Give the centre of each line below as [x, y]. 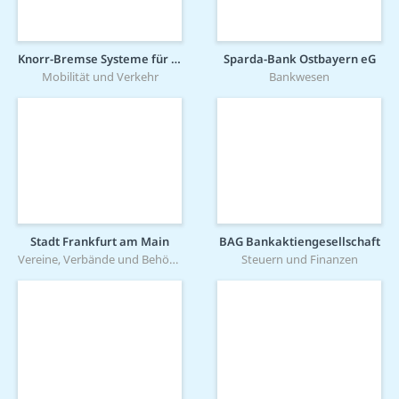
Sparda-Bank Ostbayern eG [299, 58]
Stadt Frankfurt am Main [100, 241]
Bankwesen [299, 76]
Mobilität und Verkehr [100, 76]
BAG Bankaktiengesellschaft [299, 241]
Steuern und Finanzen [299, 259]
